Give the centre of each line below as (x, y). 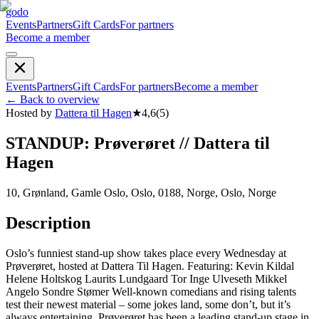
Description (48, 223)
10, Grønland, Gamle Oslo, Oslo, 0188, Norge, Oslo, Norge (141, 192)
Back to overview (60, 99)
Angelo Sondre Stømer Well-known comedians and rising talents (151, 291)
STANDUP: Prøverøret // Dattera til (138, 143)
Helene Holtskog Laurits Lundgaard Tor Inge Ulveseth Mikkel (146, 278)
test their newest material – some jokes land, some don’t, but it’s (148, 304)
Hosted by (29, 113)
